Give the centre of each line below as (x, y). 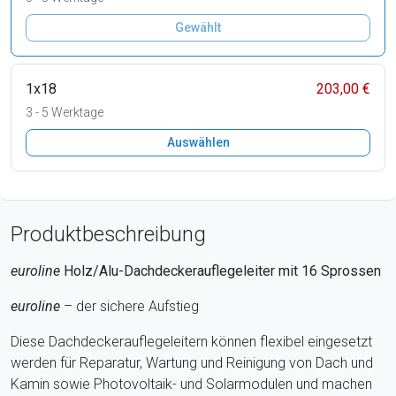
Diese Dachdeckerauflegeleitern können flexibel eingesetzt (191, 341)
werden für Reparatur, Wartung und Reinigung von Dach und (192, 362)
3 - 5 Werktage (65, 112)
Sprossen (351, 270)
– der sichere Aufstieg (129, 306)
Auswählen (198, 142)
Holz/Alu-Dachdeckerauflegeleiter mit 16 (190, 270)
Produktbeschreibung (108, 234)
